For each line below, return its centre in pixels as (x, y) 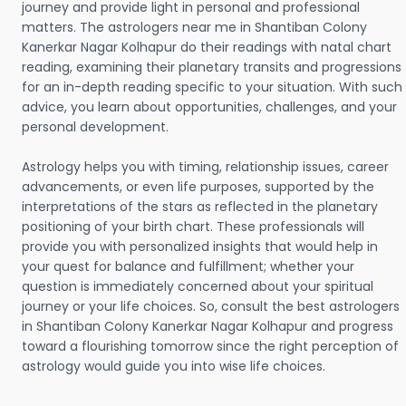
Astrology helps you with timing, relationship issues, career (205, 167)
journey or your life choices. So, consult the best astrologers (211, 306)
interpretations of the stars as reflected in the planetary (200, 207)
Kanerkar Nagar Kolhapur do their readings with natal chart (207, 47)
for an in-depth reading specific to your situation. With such (212, 87)
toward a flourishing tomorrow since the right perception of (210, 346)
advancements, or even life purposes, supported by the (198, 187)
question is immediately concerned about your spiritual (198, 286)
